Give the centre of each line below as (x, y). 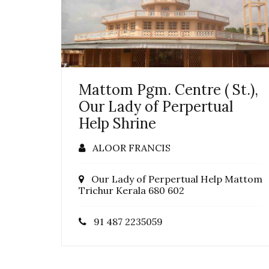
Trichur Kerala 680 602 (131, 190)
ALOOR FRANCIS (128, 147)
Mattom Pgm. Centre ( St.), (168, 89)
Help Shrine (117, 123)
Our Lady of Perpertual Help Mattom (173, 179)
